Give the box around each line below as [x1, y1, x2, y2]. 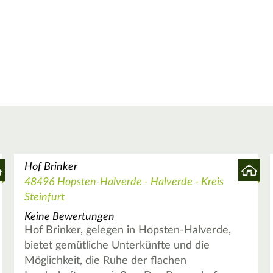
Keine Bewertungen [24, 211, 115, 222]
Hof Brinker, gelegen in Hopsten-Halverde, [24, 224, 231, 236]
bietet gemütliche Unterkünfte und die [24, 239, 210, 251]
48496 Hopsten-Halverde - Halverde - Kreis [24, 177, 224, 188]
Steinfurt [24, 192, 65, 204]
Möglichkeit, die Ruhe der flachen [24, 255, 186, 266]
